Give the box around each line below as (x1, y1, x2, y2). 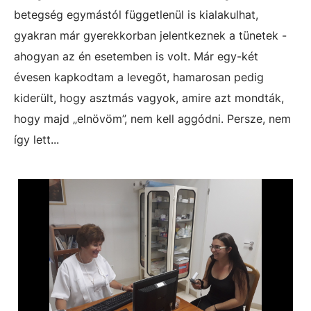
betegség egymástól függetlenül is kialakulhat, (14, 8, 258, 22)
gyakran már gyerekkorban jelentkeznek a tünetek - (14, 28, 287, 42)
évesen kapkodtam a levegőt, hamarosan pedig (14, 70, 264, 84)
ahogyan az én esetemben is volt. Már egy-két (14, 49, 258, 63)
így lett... (14, 133, 59, 146)
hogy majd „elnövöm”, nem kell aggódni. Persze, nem (14, 112, 291, 126)
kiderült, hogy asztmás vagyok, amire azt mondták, (14, 91, 284, 105)
